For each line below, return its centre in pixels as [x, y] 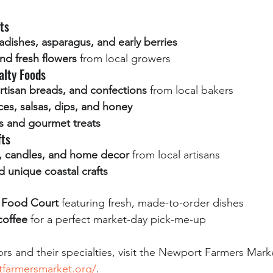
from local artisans [175, 155]
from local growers [124, 58]
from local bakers [190, 90]
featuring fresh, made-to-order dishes [151, 203]
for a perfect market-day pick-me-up [117, 219]
